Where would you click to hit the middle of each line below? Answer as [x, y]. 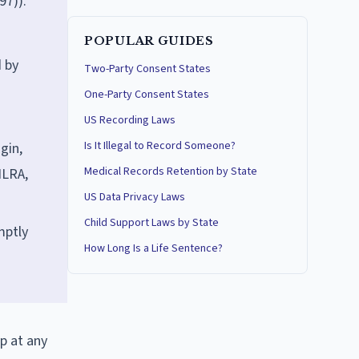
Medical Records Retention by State [171, 171]
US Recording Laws [130, 120]
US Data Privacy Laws [135, 197]
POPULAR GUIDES [149, 41]
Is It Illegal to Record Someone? [160, 146]
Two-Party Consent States [147, 69]
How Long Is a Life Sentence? [153, 248]
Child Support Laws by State [151, 223]
